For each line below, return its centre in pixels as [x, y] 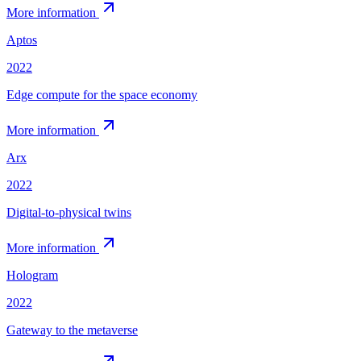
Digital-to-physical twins [69, 212]
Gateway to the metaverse [72, 330]
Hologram [32, 275]
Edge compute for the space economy [102, 94]
